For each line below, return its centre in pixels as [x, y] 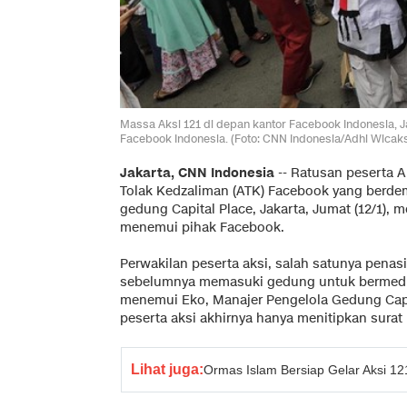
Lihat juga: [167, 369]
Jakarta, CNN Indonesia [197, 173]
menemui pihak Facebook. [202, 227]
